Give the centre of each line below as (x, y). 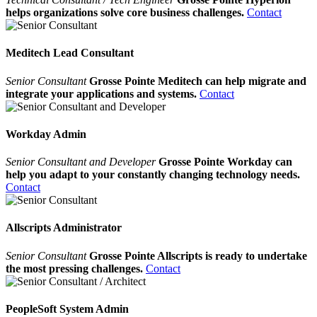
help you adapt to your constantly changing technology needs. (153, 175)
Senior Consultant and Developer (82, 162)
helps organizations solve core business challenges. (125, 13)
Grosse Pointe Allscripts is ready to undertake (198, 255)
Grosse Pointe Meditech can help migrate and (198, 81)
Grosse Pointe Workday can (225, 162)
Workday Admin (46, 134)
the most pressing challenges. (74, 268)
